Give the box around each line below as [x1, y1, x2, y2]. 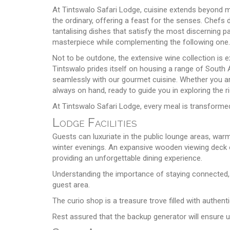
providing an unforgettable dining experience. [52, 153, 202, 163]
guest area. [52, 180, 90, 189]
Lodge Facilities [52, 114, 137, 130]
